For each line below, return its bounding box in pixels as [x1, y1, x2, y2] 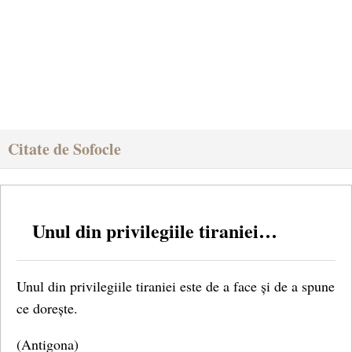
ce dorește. [16, 299, 78, 317]
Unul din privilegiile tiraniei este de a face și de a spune [16, 277, 335, 295]
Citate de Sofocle [8, 137, 121, 160]
